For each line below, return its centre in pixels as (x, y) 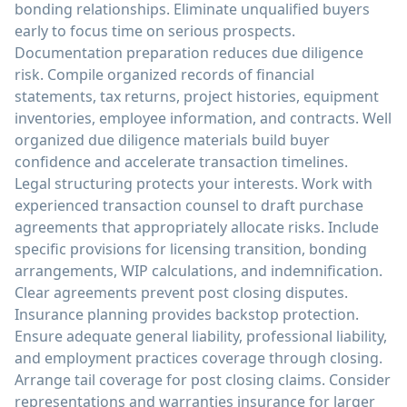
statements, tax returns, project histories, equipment (197, 96)
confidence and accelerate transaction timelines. (181, 162)
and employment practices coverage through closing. (199, 358)
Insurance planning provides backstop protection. (187, 314)
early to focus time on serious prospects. (155, 31)
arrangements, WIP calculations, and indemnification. (199, 271)
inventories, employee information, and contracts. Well (203, 118)
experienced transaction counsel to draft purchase (189, 205)
